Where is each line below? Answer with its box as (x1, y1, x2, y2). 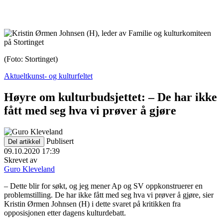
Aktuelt (4, 72, 27, 80)
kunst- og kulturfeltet (27, 72, 93, 80)
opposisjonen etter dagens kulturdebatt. (4, 208, 126, 217)
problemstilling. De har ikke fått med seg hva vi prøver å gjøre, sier (4, 190, 214, 199)
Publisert (46, 136, 74, 145)
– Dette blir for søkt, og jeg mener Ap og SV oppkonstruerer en (4, 181, 203, 190)
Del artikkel (8, 137, 40, 145)
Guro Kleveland (4, 164, 55, 173)
